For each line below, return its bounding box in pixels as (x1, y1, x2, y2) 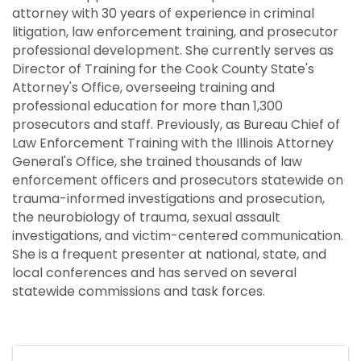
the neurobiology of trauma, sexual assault (12, 207, 280, 226)
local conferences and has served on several (12, 263, 297, 282)
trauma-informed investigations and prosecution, (12, 189, 325, 208)
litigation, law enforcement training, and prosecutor (12, 22, 338, 41)
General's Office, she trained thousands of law (12, 151, 302, 171)
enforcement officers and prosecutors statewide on (12, 170, 343, 189)
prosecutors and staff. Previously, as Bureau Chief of (12, 114, 340, 134)
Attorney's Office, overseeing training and (12, 77, 275, 97)
